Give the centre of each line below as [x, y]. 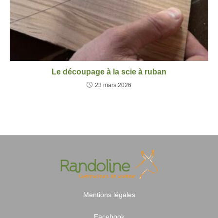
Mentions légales [109, 194]
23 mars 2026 [113, 85]
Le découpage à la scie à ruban [109, 72]
